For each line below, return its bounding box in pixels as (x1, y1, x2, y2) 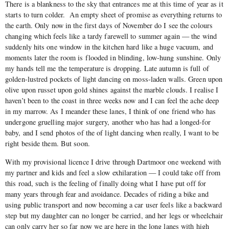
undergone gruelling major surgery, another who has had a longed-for (5, 117, 211, 127)
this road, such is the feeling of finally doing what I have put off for (5, 178, 207, 188)
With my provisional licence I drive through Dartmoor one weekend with (5, 156, 221, 167)
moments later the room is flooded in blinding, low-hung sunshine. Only (5, 53, 221, 63)
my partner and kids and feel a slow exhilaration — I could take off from (5, 167, 221, 177)
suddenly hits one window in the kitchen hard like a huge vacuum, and (5, 42, 213, 52)
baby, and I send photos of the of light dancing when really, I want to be (5, 128, 219, 138)
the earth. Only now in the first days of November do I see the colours (5, 20, 213, 31)
